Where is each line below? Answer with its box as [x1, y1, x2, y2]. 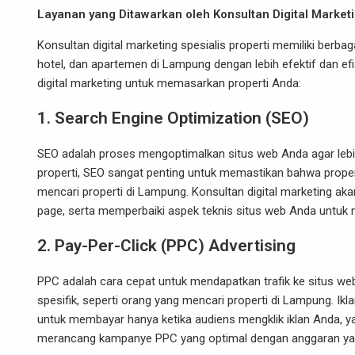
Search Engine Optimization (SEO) [55, 109, 309, 128]
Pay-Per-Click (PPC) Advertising [55, 236, 296, 255]
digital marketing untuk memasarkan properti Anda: [37, 76, 301, 90]
